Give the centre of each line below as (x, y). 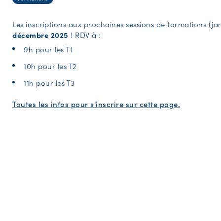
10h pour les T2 (50, 66)
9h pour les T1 (48, 49)
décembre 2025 (41, 35)
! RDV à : (86, 35)
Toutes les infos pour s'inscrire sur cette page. (96, 104)
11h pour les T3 (49, 82)
